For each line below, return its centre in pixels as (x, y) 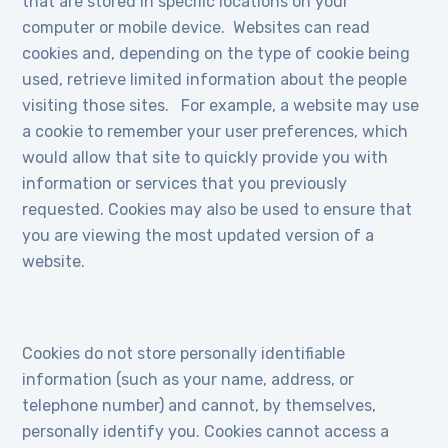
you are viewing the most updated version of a (198, 235)
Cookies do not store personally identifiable (184, 353)
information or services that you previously (185, 183)
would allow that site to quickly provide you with (205, 157)
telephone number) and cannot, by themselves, (199, 405)
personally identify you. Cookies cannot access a (206, 431)
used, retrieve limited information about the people (215, 79)
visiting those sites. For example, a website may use (221, 105)
